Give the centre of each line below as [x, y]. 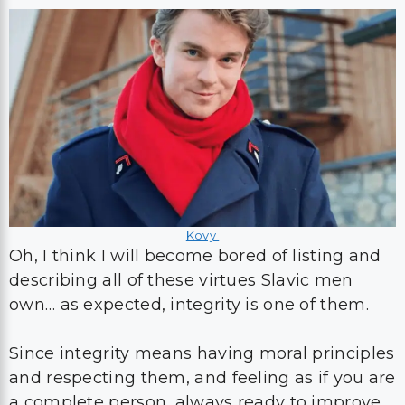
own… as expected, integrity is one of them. [189, 305]
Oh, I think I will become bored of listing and [195, 256]
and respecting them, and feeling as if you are [202, 378]
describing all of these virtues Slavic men [181, 280]
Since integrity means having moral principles [202, 353]
